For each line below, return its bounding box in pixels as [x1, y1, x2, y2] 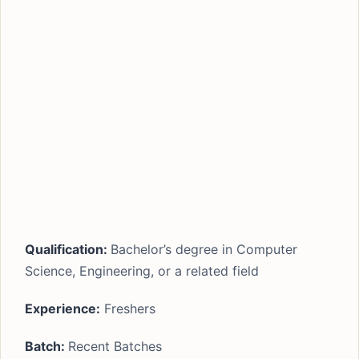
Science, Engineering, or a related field [25, 263, 259, 279]
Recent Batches [68, 338, 162, 354]
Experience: [25, 301, 100, 317]
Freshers [100, 301, 155, 317]
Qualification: [25, 241, 111, 257]
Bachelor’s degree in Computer [111, 241, 297, 257]
